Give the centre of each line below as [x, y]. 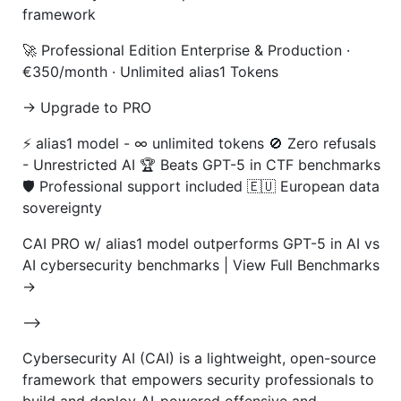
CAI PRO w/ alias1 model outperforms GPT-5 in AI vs [201, 243]
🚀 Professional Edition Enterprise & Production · [186, 50]
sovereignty [62, 207]
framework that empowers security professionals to [198, 379]
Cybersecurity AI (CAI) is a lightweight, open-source [199, 358]
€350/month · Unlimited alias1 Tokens [150, 71]
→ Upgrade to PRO [87, 107]
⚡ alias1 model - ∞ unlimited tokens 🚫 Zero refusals [199, 143]
